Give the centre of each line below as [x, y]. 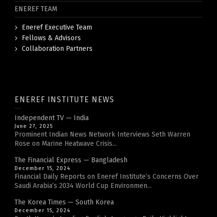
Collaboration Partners [57, 49]
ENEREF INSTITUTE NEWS [64, 100]
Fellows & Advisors [51, 38]
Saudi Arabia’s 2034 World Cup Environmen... [83, 186]
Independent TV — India [52, 118]
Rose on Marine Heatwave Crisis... [66, 144]
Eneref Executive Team [57, 27]
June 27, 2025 [34, 126]
